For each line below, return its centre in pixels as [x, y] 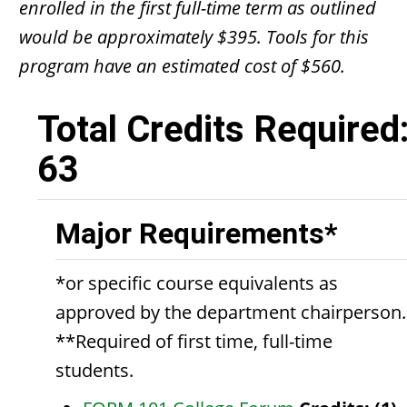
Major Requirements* [197, 233]
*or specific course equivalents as [197, 283]
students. [94, 370]
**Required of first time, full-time [194, 341]
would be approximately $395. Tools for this [194, 37]
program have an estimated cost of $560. [182, 66]
